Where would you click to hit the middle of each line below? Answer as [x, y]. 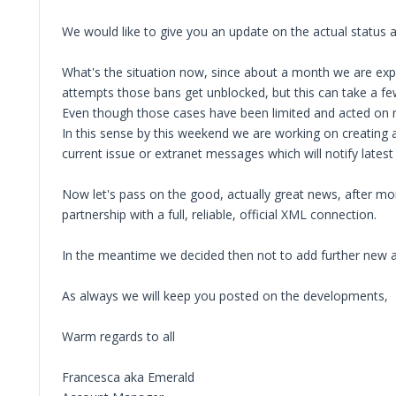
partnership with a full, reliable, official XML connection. [219, 214]
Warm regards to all [118, 336]
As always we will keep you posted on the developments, [225, 295]
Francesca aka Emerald [128, 377]
